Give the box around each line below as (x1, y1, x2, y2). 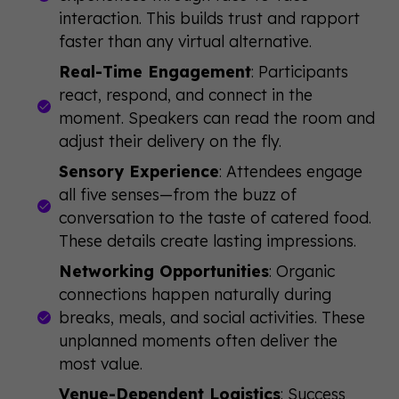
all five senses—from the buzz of (59, 184, 297, 204)
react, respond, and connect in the (59, 85, 313, 104)
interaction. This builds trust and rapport (59, 8, 361, 28)
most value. (59, 354, 143, 373)
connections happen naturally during (59, 284, 332, 304)
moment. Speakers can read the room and (59, 108, 376, 127)
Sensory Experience (59, 161, 220, 181)
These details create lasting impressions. (59, 231, 357, 250)
